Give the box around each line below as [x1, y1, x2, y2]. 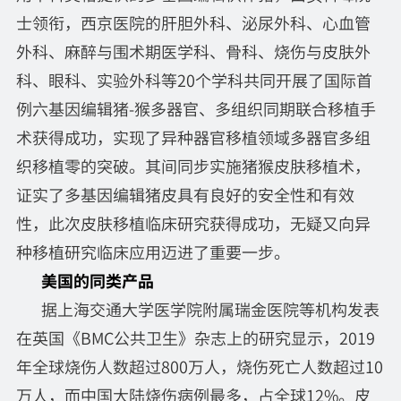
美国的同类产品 [40, 268, 154, 292]
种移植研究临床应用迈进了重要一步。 [15, 239, 290, 263]
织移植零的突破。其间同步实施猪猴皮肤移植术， [15, 153, 371, 177]
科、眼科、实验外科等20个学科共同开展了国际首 [15, 67, 372, 91]
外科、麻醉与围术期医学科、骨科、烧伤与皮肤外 [15, 38, 371, 63]
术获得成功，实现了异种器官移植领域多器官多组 [15, 124, 371, 149]
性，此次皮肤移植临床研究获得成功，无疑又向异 [15, 210, 371, 235]
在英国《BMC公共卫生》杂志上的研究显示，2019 [15, 325, 375, 349]
